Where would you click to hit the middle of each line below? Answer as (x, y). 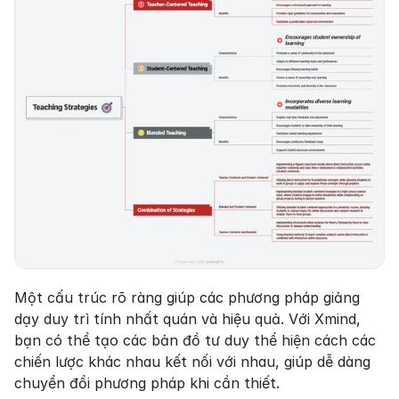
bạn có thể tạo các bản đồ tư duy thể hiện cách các (195, 341)
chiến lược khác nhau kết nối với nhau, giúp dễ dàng (192, 362)
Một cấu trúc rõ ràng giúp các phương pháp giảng (187, 298)
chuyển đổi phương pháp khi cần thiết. (147, 383)
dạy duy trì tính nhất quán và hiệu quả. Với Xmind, (187, 319)
